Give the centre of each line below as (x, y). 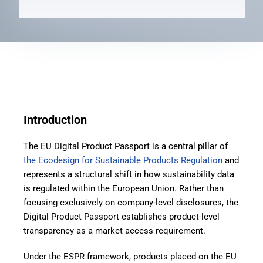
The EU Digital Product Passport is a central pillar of (126, 146)
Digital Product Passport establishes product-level (122, 217)
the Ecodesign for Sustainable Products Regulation (123, 161)
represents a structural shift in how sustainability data (129, 175)
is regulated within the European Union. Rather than (124, 189)
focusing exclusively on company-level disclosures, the (131, 203)
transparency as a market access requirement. (114, 231)
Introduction (55, 120)
